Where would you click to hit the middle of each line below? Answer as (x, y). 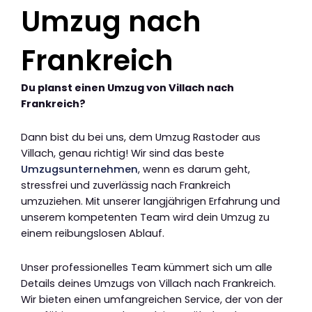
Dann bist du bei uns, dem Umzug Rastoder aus (141, 138)
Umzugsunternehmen (79, 170)
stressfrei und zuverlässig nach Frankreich (126, 186)
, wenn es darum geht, (194, 170)
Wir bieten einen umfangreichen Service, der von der (152, 300)
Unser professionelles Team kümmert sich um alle (147, 268)
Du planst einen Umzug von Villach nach (127, 87)
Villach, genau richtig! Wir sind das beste (123, 154)
